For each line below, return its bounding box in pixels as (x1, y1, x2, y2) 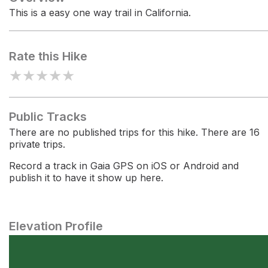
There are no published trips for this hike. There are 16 (9, 126, 260, 138)
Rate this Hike (9, 49, 87, 63)
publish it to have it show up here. (9, 172, 163, 184)
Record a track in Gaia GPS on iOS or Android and (9, 160, 239, 172)
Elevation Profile (9, 219, 103, 233)
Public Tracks (9, 109, 87, 124)
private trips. (9, 138, 65, 150)
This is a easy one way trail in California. (9, 7, 191, 19)
